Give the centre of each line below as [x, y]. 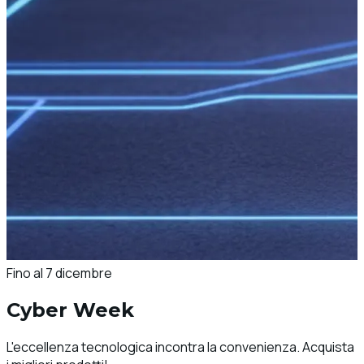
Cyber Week [70, 310]
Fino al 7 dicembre [59, 273]
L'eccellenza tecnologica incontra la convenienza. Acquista [180, 347]
